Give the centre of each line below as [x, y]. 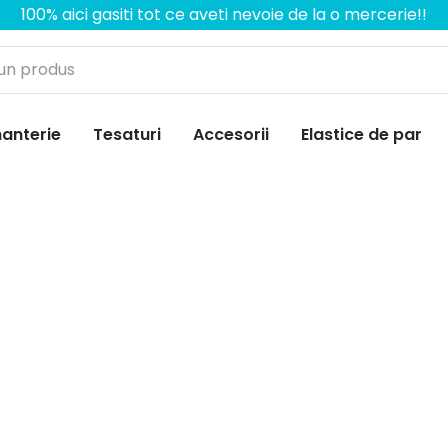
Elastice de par [361, 134]
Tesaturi [127, 134]
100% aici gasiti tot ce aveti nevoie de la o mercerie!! [224, 14]
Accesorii [231, 134]
